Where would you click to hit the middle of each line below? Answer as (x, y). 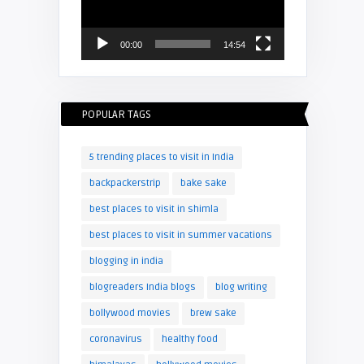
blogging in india (126, 261)
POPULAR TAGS (116, 114)
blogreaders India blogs (142, 287)
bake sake (203, 183)
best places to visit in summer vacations (180, 235)
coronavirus (115, 339)
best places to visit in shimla (154, 209)
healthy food (189, 339)
